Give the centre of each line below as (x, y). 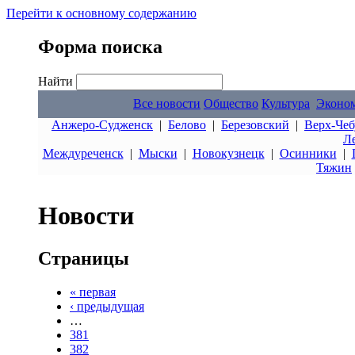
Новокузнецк (228, 153)
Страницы (84, 258)
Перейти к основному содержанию (101, 13)
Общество (231, 103)
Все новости (167, 103)
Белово (187, 125)
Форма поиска (100, 46)
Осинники (308, 153)
